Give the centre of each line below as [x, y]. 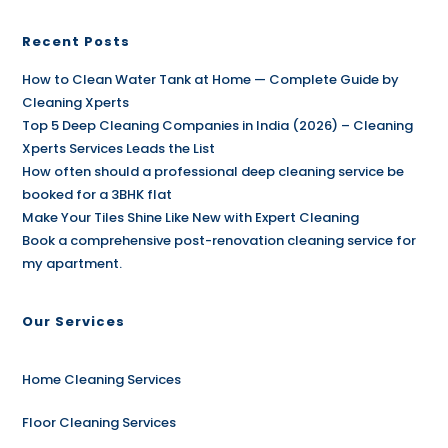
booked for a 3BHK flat [97, 194]
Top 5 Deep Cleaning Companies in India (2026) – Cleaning [218, 125]
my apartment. [72, 263]
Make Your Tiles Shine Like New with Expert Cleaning [191, 217]
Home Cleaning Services [102, 379]
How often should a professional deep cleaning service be [213, 171]
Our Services [74, 321]
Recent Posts [76, 41]
